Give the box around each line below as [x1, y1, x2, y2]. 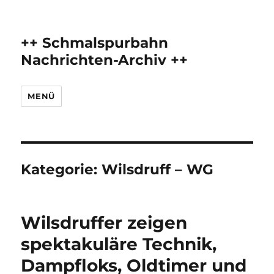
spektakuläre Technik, [21, 234, 217, 254]
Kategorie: [21, 161, 102, 178]
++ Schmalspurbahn [21, 34, 169, 51]
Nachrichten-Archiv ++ [21, 51, 188, 68]
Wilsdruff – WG [102, 161, 214, 178]
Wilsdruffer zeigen [21, 212, 188, 233]
